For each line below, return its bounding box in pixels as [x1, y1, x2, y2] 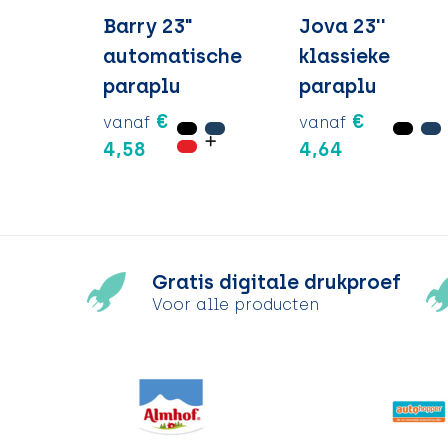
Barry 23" [102, 13, 193, 38]
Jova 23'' [299, 13, 387, 38]
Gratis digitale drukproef [151, 270, 401, 295]
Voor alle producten [151, 295, 319, 315]
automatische [102, 43, 242, 68]
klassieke [299, 43, 391, 68]
